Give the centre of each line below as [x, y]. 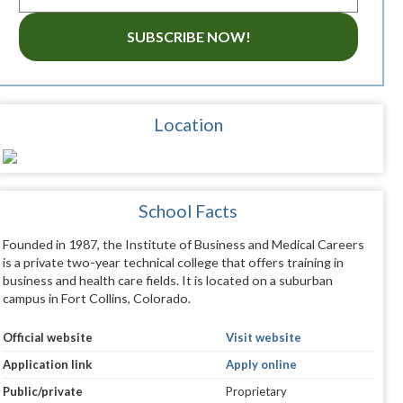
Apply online [261, 365]
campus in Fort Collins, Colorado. [96, 299]
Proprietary [256, 392]
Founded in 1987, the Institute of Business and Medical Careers [183, 245]
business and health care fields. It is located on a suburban [167, 281]
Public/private [42, 392]
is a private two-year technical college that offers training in [173, 263]
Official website [47, 338]
